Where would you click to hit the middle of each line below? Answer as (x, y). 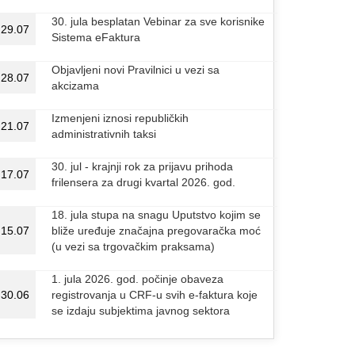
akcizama (75, 86)
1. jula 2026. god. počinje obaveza (137, 279)
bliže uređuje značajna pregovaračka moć (156, 231)
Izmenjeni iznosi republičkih (120, 118)
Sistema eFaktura (96, 37)
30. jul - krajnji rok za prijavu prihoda (142, 166)
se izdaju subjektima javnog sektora (141, 311)
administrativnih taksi (104, 134)
